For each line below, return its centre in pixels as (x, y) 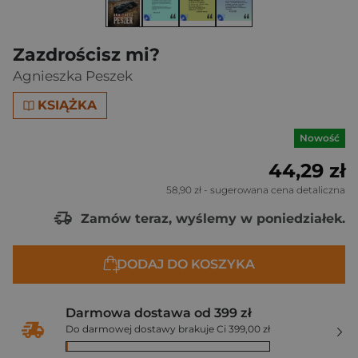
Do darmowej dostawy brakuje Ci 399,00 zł (168, 329)
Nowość (320, 138)
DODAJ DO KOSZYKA (185, 264)
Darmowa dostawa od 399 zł (159, 313)
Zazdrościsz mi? (86, 55)
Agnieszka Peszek (73, 76)
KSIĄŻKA (68, 105)
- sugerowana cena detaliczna (273, 190)
